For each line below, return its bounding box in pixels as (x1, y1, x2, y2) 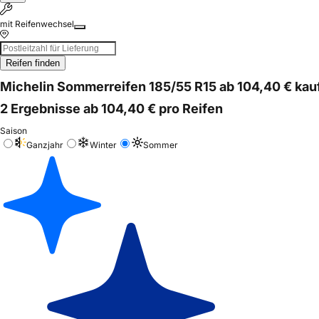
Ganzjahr (26, 139, 63, 150)
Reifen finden (6, 58, 60, 68)
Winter (90, 139, 117, 150)
